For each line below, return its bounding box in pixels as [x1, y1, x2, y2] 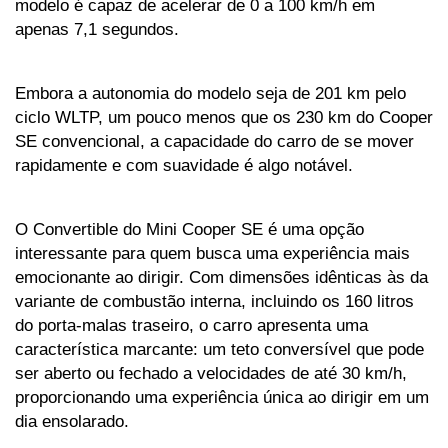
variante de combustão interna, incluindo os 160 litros [15, 290, 414, 311]
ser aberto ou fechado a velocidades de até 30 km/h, [15, 362, 407, 383]
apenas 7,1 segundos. [15, 18, 184, 39]
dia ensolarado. [15, 410, 134, 431]
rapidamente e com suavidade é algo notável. [15, 154, 353, 175]
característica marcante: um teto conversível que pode [15, 338, 424, 359]
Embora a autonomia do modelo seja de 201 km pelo [15, 82, 406, 103]
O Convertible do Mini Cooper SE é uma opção [15, 218, 364, 239]
